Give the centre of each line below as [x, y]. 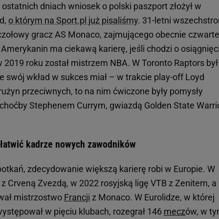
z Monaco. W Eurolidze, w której [152, 197]
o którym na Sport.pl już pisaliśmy [73, 21]
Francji [77, 197]
